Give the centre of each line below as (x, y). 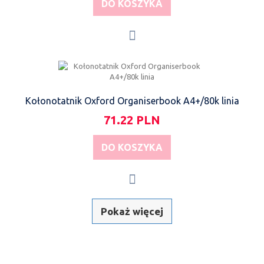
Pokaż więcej (132, 211)
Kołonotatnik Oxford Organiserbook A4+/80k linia (132, 100)
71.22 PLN (132, 120)
